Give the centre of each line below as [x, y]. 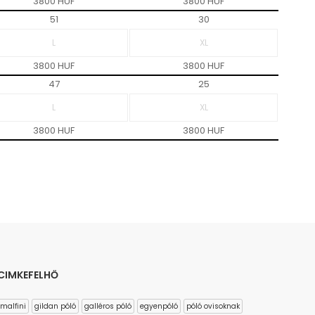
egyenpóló [159, 307]
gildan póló [55, 307]
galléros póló [108, 307]
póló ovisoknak [213, 307]
